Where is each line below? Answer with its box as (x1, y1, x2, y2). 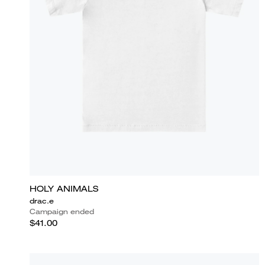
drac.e (30, 195, 54, 206)
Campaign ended (30, 206, 94, 216)
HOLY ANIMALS (30, 183, 98, 194)
